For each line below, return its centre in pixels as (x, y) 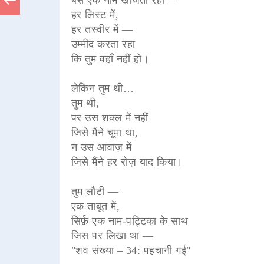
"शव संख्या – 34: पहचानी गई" (131, 250)
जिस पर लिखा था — (112, 235)
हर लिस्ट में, (95, 14)
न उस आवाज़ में (101, 147)
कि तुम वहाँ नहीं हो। (110, 59)
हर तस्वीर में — (102, 29)
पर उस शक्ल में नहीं (110, 118)
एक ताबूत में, (95, 206)
